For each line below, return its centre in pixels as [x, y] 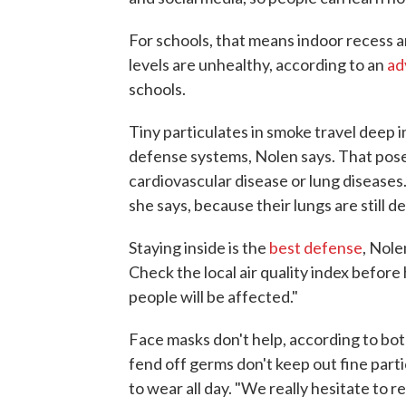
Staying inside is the [199, 247]
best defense [316, 247]
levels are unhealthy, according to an [258, 64]
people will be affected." [213, 296]
